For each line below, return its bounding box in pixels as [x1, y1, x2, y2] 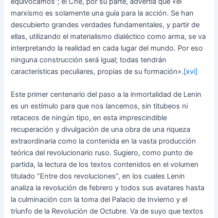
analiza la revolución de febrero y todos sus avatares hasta [11, 183, 205, 193]
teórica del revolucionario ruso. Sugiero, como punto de [11, 148, 193, 158]
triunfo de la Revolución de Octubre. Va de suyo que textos [11, 207, 204, 216]
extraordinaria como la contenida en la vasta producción [11, 137, 197, 146]
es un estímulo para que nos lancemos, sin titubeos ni [11, 102, 188, 111]
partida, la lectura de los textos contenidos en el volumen [11, 160, 199, 169]
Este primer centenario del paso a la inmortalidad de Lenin [11, 90, 202, 99]
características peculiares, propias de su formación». [11, 67, 184, 76]
